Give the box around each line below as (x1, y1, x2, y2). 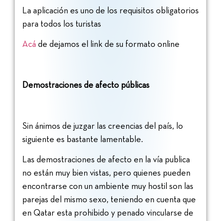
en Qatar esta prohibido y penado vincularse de (22, 207, 193, 219)
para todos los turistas (22, 17, 103, 29)
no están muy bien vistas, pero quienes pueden (22, 167, 190, 179)
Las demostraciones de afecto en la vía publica (22, 153, 190, 165)
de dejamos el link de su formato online (36, 38, 180, 50)
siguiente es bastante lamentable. (22, 133, 145, 145)
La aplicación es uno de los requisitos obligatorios (22, 4, 199, 16)
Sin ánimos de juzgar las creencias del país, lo (22, 119, 183, 131)
